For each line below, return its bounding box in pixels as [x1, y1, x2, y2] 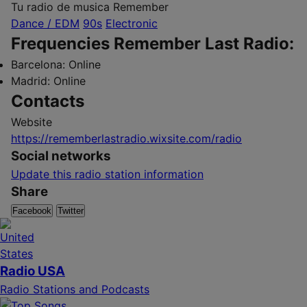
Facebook [12, 206, 51, 216]
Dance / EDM [11, 16, 79, 30]
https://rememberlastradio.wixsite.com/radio [11, 132, 242, 145]
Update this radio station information [11, 167, 204, 181]
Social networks [11, 148, 111, 164]
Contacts [11, 91, 84, 111]
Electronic [106, 16, 158, 30]
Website [11, 115, 52, 129]
